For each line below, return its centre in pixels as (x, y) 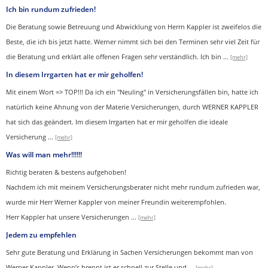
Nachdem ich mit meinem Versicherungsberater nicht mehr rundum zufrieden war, (133, 187)
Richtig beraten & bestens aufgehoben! (66, 172)
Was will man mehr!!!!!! (44, 155)
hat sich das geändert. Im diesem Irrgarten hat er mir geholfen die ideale (117, 122)
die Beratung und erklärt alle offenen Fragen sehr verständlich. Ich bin (115, 57)
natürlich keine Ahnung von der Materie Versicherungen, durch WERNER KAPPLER (132, 107)
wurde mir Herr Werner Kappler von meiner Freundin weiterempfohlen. (116, 202)
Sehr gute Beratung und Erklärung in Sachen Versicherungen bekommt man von (130, 252)
